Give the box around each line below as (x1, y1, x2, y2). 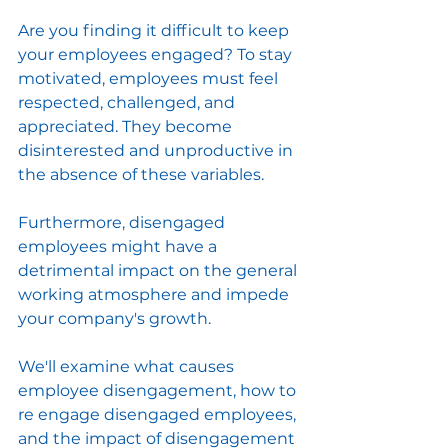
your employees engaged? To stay (18, 45, 296, 65)
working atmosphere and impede (18, 285, 293, 305)
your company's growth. (18, 309, 211, 329)
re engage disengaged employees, (18, 405, 300, 425)
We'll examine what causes (18, 357, 238, 377)
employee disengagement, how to (18, 381, 300, 401)
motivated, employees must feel (18, 69, 282, 89)
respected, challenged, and (18, 93, 239, 113)
